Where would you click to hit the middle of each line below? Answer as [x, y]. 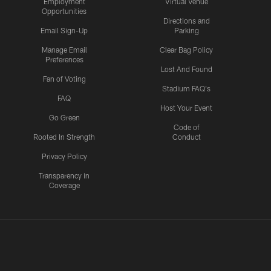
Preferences [64, 59]
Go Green [64, 117]
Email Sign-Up [64, 30]
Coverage [64, 185]
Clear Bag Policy [187, 49]
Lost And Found [186, 69]
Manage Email [64, 49]
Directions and [186, 20]
